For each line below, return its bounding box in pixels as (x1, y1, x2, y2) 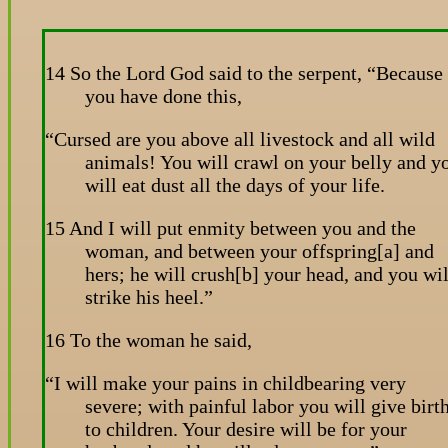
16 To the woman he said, (45, 328, 252, 351)
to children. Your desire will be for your (85, 417, 407, 440)
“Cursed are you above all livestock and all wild (45, 127, 435, 150)
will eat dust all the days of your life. (85, 173, 385, 196)
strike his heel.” (85, 285, 213, 308)
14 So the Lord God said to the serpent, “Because (45, 61, 443, 84)
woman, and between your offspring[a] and (85, 239, 434, 262)
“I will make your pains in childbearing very (45, 371, 406, 394)
